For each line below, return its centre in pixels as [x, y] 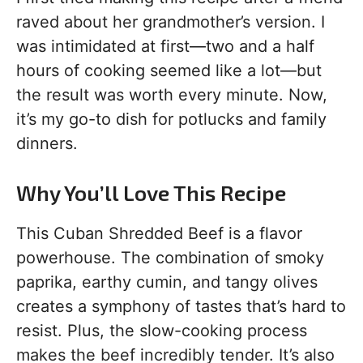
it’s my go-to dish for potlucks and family [171, 119]
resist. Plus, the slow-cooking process [162, 331]
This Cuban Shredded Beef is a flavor [159, 233]
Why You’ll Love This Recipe [151, 192]
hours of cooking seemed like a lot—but [169, 70]
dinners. [47, 143]
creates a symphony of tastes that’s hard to [181, 306]
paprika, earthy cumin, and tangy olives [167, 282]
